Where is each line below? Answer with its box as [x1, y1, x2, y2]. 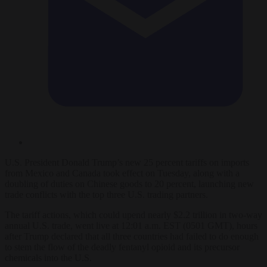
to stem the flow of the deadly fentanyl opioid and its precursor [5, 241, 240, 252]
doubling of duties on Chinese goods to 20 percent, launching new [5, 178, 254, 189]
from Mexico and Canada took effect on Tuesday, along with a [5, 167, 240, 178]
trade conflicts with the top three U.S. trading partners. [5, 189, 208, 200]
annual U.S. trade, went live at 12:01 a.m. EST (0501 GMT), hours [5, 220, 257, 231]
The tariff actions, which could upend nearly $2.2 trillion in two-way [5, 209, 262, 220]
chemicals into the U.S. [5, 252, 92, 263]
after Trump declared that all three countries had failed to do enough [5, 231, 259, 241]
